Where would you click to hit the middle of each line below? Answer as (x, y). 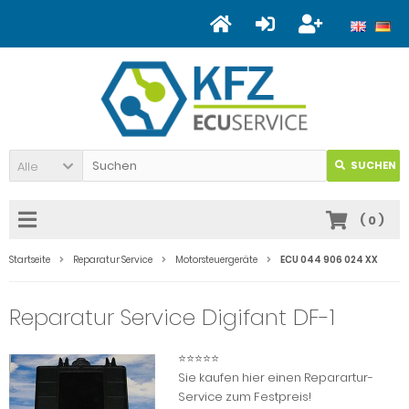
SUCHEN (373, 165)
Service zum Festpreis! (245, 396)
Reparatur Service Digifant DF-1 (172, 317)
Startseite (30, 259)
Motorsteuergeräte (216, 259)
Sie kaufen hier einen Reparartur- (276, 377)
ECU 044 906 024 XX (329, 259)
